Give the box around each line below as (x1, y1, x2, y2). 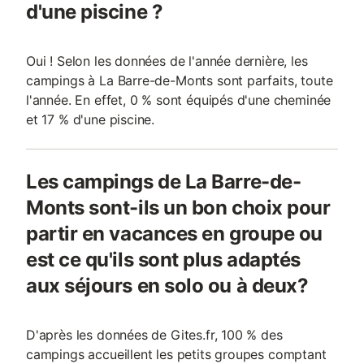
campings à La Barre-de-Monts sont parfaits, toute (26, 72, 333, 89)
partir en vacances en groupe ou (26, 222, 323, 245)
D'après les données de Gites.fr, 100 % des (26, 327, 283, 343)
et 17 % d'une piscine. (26, 111, 155, 128)
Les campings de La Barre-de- (26, 170, 301, 193)
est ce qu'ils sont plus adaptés (26, 248, 301, 271)
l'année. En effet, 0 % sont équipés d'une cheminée (26, 92, 331, 108)
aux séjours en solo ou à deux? (26, 274, 309, 297)
